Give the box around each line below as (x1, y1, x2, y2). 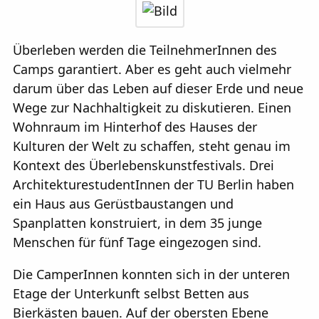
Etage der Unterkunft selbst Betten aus (13, 285, 249, 303)
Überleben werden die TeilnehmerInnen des (13, 41, 277, 59)
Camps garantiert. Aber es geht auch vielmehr (13, 61, 291, 78)
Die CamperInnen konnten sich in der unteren (13, 266, 290, 283)
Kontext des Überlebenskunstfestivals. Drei (13, 157, 274, 174)
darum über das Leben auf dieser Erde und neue (13, 80, 303, 98)
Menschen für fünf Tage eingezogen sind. (13, 234, 261, 251)
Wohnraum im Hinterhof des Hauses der (13, 118, 257, 136)
